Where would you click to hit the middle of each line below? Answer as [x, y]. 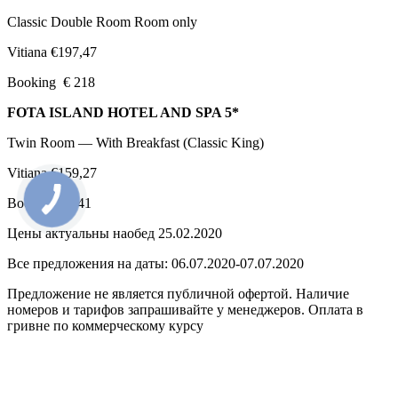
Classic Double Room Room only [102, 22]
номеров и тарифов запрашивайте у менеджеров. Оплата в [185, 310]
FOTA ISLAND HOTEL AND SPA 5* [123, 113]
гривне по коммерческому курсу [105, 326]
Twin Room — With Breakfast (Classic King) [135, 143]
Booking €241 [49, 203]
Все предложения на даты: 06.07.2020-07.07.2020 [155, 264]
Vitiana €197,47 [52, 52]
